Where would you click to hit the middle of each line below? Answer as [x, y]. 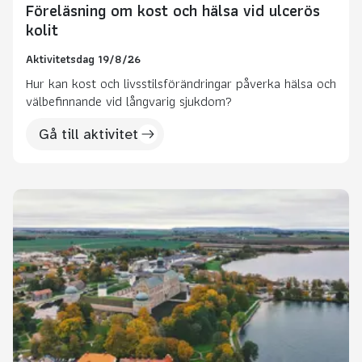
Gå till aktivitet [88, 134]
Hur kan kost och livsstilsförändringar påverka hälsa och [181, 83]
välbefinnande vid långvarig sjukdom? [129, 101]
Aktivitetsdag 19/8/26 [83, 58]
